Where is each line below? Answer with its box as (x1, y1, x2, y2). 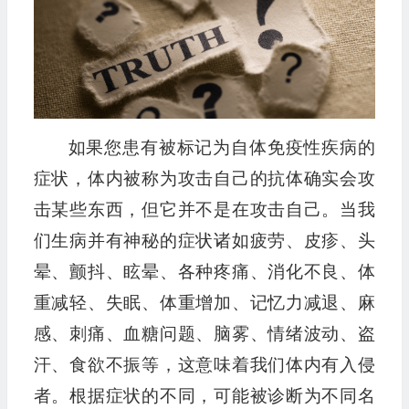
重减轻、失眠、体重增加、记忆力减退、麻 (33, 293, 375, 313)
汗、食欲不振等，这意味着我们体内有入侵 (33, 355, 375, 375)
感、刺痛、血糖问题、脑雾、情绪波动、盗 (33, 324, 375, 344)
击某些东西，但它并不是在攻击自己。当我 (33, 200, 375, 220)
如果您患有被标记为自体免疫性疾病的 (68, 138, 375, 158)
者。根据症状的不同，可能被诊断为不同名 (33, 386, 375, 406)
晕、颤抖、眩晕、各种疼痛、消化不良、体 (33, 262, 375, 282)
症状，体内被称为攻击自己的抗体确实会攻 (33, 169, 375, 189)
